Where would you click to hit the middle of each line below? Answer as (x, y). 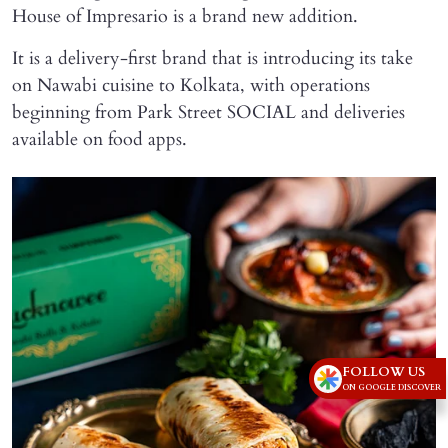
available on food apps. (99, 140)
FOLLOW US (384, 372)
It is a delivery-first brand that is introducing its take (212, 59)
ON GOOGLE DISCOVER (392, 388)
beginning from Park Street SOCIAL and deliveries (208, 113)
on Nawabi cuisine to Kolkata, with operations (191, 86)
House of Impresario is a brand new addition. (185, 17)
